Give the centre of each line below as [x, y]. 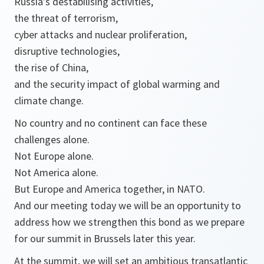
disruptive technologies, [67, 51]
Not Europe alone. [54, 156]
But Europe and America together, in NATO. [110, 189]
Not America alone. [56, 173]
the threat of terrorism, [66, 18]
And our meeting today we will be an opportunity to [128, 206]
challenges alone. [52, 140]
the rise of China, [51, 68]
